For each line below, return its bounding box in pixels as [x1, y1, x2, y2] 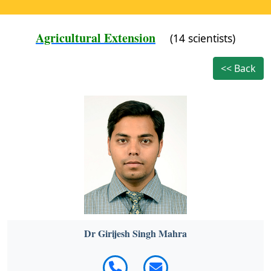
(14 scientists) [170, 31, 235, 45]
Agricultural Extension [36, 29, 155, 47]
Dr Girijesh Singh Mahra [84, 226, 187, 240]
